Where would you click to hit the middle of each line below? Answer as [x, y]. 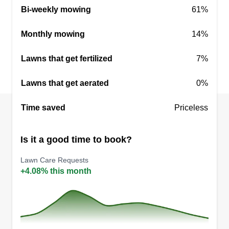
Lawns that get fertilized [67, 59]
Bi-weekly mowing [56, 9]
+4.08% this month [56, 171]
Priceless [191, 108]
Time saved [43, 108]
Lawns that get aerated [65, 83]
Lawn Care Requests [54, 160]
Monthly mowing [53, 34]
